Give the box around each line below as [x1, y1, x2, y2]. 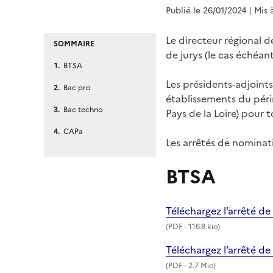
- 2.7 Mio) [182, 260, 216, 271]
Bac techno [63, 104, 103, 115]
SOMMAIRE [54, 38, 94, 49]
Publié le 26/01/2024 [166, 4, 246, 17]
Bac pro [63, 82, 91, 93]
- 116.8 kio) [182, 221, 220, 232]
